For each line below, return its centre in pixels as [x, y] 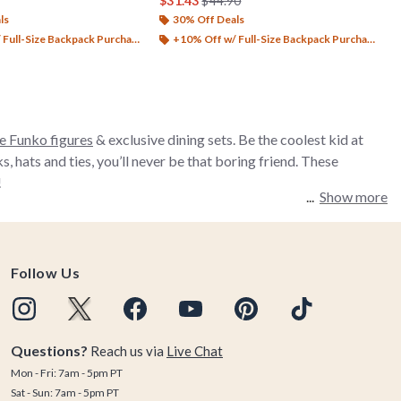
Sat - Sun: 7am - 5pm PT [65, 392]
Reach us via [127, 351]
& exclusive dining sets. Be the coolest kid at [228, 139]
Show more [354, 196]
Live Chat [195, 351]
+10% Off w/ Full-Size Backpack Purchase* [270, 38]
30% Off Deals [209, 19]
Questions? [49, 350]
